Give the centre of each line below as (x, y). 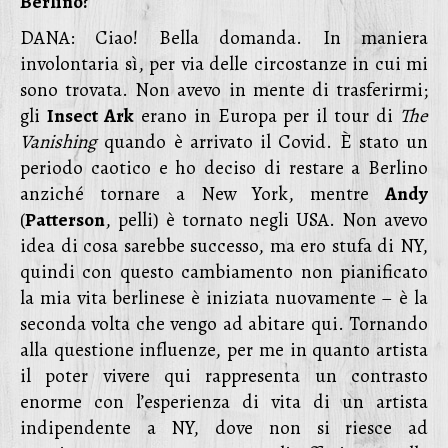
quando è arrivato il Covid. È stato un (262, 142)
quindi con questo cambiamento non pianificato (224, 272)
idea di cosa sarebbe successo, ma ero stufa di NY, (224, 246)
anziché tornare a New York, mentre (202, 194)
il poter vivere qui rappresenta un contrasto (224, 376)
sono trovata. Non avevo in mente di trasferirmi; (224, 90)
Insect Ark (90, 116)
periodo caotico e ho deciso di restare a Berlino (224, 168)
